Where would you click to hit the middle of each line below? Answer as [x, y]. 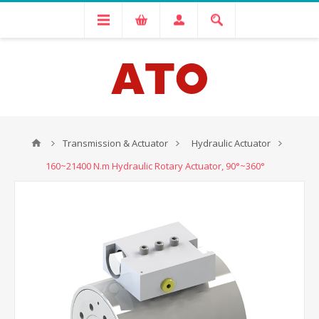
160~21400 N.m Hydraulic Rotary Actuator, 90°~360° [155, 166]
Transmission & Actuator [115, 143]
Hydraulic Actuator [231, 143]
